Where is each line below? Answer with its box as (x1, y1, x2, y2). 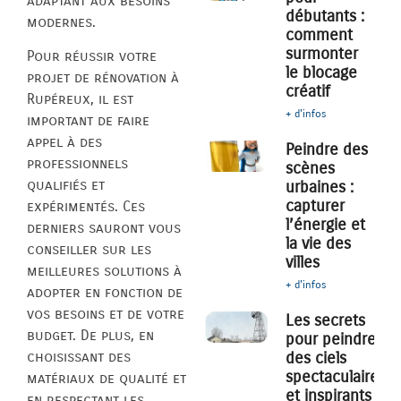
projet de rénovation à (27, 69, 179, 87)
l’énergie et (286, 215, 366, 235)
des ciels (286, 348, 347, 369)
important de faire (27, 112, 149, 130)
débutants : (286, 6, 365, 27)
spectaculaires (286, 367, 387, 388)
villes (286, 252, 320, 273)
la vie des (286, 234, 352, 254)
